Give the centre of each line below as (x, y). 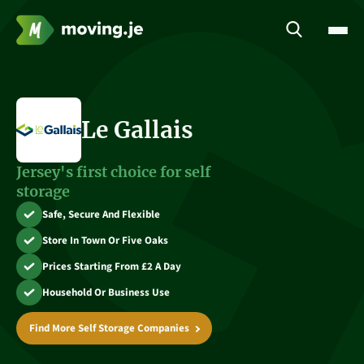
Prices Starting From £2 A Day (112, 266)
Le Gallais (137, 130)
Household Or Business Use (106, 292)
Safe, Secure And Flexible (101, 214)
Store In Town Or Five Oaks (105, 240)
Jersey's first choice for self (113, 172)
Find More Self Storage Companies (109, 328)
